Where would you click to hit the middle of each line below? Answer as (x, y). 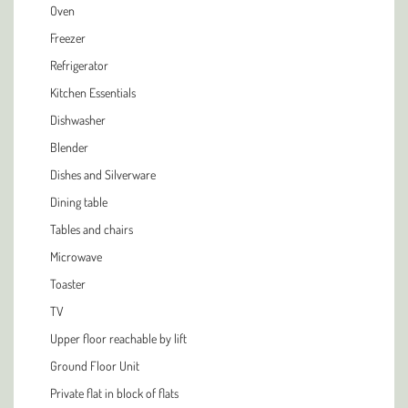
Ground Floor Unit (95, 366)
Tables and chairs (92, 229)
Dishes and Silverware (103, 174)
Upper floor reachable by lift (118, 338)
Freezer (68, 38)
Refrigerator (79, 65)
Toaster (68, 284)
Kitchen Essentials (93, 92)
